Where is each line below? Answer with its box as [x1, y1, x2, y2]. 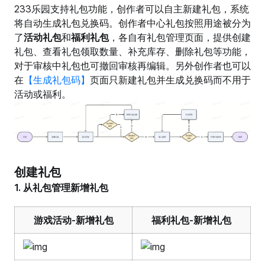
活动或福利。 [14, 88, 71, 100]
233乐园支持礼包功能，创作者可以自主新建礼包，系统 [14, 3, 249, 15]
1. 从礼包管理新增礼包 [14, 182, 108, 194]
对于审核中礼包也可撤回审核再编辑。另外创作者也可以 [14, 60, 251, 72]
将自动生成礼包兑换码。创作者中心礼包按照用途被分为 [14, 17, 251, 29]
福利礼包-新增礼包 [151, 214, 231, 227]
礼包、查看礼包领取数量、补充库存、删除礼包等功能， [14, 46, 251, 57]
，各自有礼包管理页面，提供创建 [109, 31, 251, 43]
